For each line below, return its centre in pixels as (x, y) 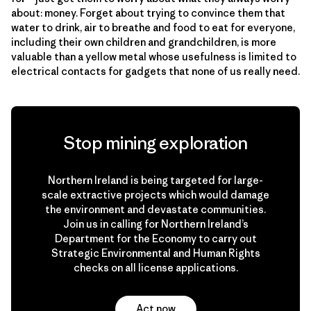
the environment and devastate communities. (155, 209)
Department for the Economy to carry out (155, 238)
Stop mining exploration (155, 143)
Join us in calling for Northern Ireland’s (155, 224)
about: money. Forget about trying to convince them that (148, 12)
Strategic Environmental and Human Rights (155, 253)
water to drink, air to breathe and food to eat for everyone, (153, 27)
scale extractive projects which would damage (155, 194)
